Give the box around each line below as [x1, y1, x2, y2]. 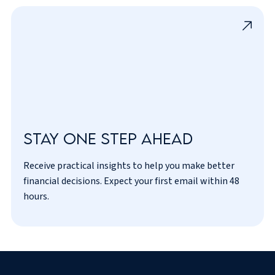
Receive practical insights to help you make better [23, 159, 234, 173]
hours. [23, 190, 49, 204]
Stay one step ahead [23, 129, 193, 149]
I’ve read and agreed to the [42, 161, 147, 174]
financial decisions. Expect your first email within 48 [23, 174, 239, 188]
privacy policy [147, 161, 198, 174]
